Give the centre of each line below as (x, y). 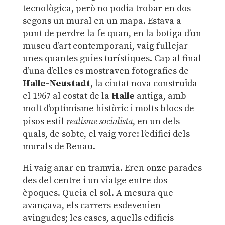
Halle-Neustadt (56, 84)
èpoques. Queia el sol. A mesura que (98, 193)
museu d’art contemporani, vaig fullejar (105, 46)
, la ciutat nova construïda (144, 84)
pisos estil (44, 122)
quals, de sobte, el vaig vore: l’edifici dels (106, 134)
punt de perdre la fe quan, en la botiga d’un (112, 34)
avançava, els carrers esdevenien (91, 206)
